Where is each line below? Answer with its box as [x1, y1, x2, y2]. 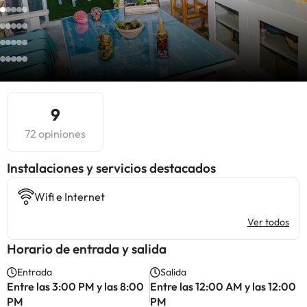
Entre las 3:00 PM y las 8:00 [7, 280, 144, 293]
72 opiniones [25, 127, 86, 140]
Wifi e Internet [34, 190, 105, 204]
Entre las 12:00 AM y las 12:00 [149, 280, 296, 293]
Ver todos [247, 216, 289, 228]
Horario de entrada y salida [7, 241, 167, 257]
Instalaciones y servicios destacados [7, 160, 216, 176]
